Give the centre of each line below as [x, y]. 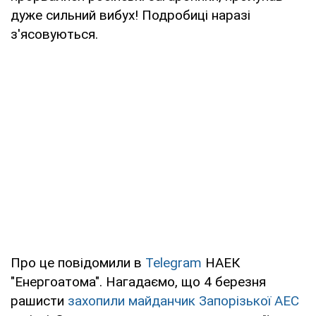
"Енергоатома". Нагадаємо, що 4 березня [138, 281]
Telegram [175, 262]
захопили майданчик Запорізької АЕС [183, 300]
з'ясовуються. [54, 34]
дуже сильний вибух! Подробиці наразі [130, 15]
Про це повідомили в [78, 262]
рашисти [39, 300]
